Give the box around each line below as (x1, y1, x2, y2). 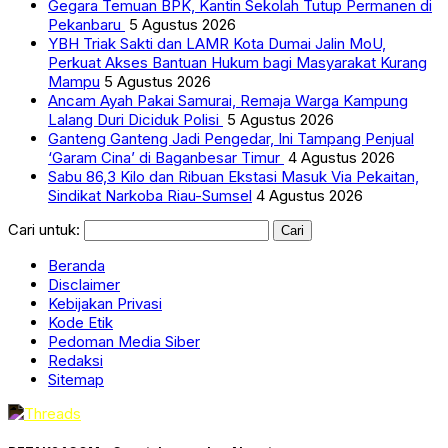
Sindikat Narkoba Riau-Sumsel (48, 185, 252, 205)
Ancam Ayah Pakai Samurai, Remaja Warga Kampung (48, 90, 408, 110)
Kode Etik (48, 312, 113, 332)
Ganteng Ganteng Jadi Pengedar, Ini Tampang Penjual (48, 128, 414, 148)
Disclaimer (48, 274, 120, 294)
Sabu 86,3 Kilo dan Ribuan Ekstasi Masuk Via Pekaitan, (48, 166, 419, 186)
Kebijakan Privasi (48, 293, 162, 313)
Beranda (48, 255, 105, 275)
